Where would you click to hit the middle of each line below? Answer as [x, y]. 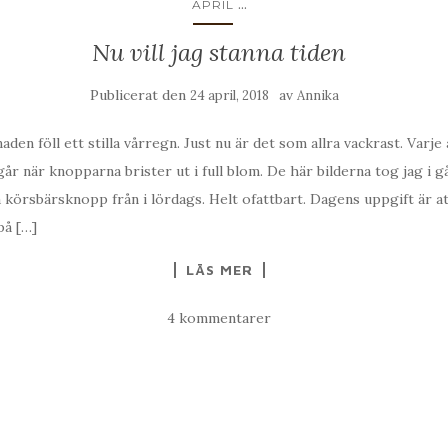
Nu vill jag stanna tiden [219, 53]
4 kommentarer [219, 318]
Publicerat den [139, 95]
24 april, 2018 [229, 96]
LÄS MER [219, 270]
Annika [317, 96]
